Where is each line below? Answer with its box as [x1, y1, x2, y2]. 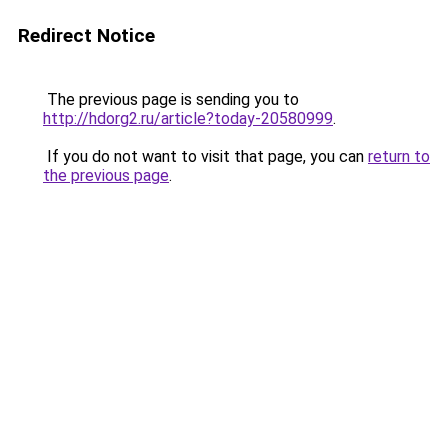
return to [368, 147, 430, 166]
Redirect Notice [18, 24, 155, 47]
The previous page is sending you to [43, 90, 299, 109]
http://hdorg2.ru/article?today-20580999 [43, 109, 333, 128]
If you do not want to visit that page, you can [43, 147, 368, 166]
